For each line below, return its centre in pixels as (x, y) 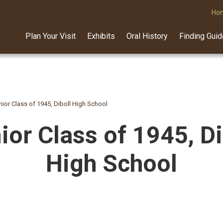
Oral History (147, 36)
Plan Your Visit (51, 36)
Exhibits (101, 36)
